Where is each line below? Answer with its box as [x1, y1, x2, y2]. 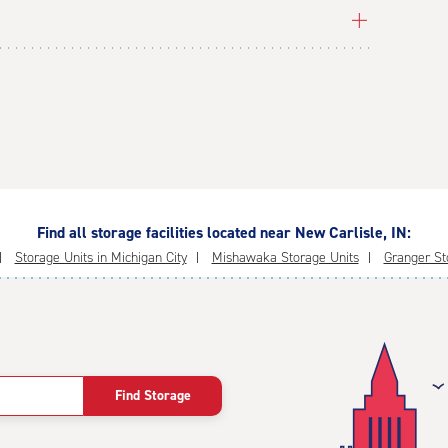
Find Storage [115, 386, 191, 406]
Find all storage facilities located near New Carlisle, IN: [37, 222, 411, 243]
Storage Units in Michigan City [14, 248, 187, 267]
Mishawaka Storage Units [211, 248, 359, 267]
